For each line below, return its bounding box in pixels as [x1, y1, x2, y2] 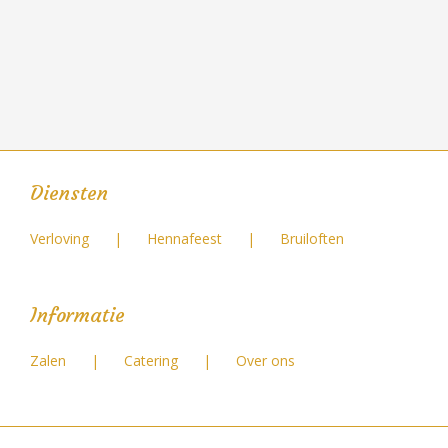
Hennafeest [147, 229, 222, 249]
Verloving [30, 229, 89, 249]
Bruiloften [280, 229, 344, 249]
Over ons [236, 351, 295, 371]
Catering [124, 351, 178, 371]
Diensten [30, 180, 108, 206]
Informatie [30, 302, 125, 328]
